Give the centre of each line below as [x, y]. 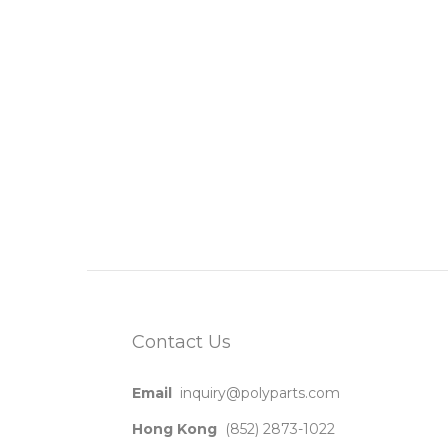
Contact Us [181, 342]
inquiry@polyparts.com [260, 393]
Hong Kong [174, 429]
